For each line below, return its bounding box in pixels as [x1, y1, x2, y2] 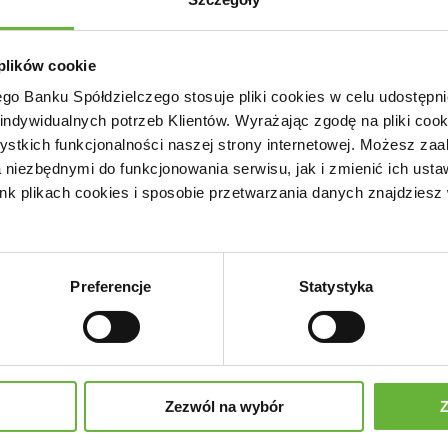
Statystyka [299, 278, 373, 296]
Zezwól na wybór [164, 398, 284, 416]
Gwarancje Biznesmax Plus [63, 405, 305, 429]
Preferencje [70, 278, 152, 296]
